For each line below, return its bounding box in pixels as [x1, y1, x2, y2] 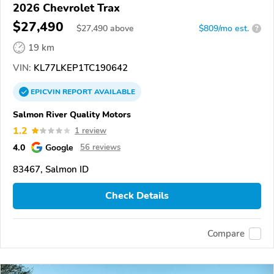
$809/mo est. [199, 22, 249, 34]
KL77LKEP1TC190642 [31, 61, 128, 74]
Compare [207, 227, 245, 240]
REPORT [62, 86, 92, 97]
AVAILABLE [92, 86, 135, 97]
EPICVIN [31, 86, 62, 97]
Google [45, 141, 73, 154]
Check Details [105, 189, 169, 203]
